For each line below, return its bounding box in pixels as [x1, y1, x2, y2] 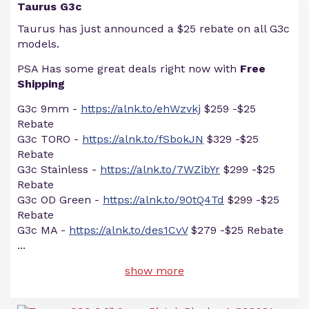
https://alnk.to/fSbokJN [82, 132, 203, 146]
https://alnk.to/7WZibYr [100, 163, 220, 176]
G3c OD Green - [17, 193, 103, 206]
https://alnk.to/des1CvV [69, 223, 188, 237]
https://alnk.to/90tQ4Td [103, 193, 224, 206]
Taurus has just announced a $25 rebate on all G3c [17, 22, 290, 35]
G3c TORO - [17, 132, 82, 146]
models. [17, 37, 59, 50]
